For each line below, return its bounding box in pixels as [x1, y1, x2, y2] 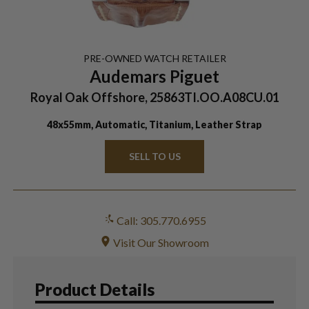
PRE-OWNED [83, 52, 144, 64]
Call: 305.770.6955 [114, 213, 206, 227]
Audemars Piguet [90, 66, 219, 86]
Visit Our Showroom [111, 235, 209, 249]
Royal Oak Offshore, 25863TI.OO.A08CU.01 [30, 89, 279, 105]
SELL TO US [128, 150, 181, 162]
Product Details [34, 279, 154, 299]
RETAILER [179, 52, 226, 64]
